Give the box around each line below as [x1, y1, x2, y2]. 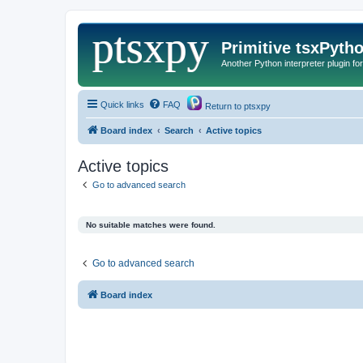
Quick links [100, 99, 144, 109]
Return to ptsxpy [203, 100, 271, 111]
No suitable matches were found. [86, 220, 216, 229]
